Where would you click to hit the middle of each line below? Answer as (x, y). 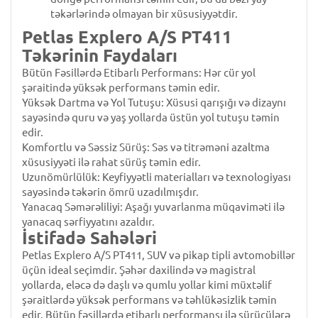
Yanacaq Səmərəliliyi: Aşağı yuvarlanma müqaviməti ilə (153, 207)
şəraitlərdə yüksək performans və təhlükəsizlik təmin (149, 300)
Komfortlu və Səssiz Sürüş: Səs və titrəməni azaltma (146, 147)
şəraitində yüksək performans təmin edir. (121, 88)
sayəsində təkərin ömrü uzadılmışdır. (110, 192)
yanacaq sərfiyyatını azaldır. (88, 222)
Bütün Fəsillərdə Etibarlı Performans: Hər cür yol (139, 73)
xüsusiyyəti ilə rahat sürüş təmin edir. (111, 162)
